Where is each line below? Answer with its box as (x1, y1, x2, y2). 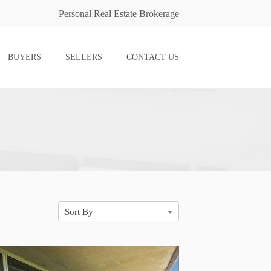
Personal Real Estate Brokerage (59, 8, 179, 19)
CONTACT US (126, 53, 179, 62)
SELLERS (65, 53, 102, 62)
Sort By (65, 207, 93, 217)
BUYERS (8, 53, 41, 62)
